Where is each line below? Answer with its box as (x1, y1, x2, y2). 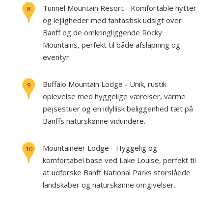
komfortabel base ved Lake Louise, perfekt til (43, 155, 196, 165)
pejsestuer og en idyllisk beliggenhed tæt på (43, 104, 193, 113)
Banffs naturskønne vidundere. (43, 116, 145, 126)
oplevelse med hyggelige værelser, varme (43, 91, 186, 101)
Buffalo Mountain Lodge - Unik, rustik (43, 79, 166, 89)
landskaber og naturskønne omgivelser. (43, 180, 175, 190)
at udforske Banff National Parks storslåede (43, 167, 191, 177)
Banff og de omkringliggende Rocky (43, 27, 162, 37)
